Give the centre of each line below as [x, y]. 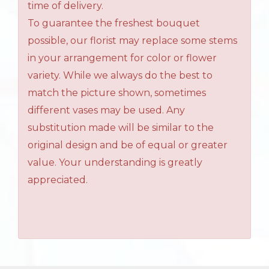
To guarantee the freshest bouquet [114, 23]
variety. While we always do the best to [120, 76]
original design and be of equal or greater [128, 145]
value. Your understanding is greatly [115, 163]
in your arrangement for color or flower [122, 58]
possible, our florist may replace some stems [132, 41]
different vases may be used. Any [106, 110]
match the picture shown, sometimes [117, 93]
